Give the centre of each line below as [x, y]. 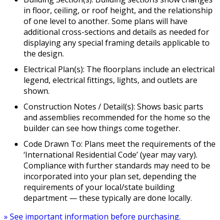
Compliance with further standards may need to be [117, 165]
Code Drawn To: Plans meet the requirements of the [120, 144]
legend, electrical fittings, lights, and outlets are [110, 80]
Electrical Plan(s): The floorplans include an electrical [119, 69]
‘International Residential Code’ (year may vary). [110, 155]
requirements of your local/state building [99, 187]
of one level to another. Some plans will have [106, 21]
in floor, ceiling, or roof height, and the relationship [118, 10]
